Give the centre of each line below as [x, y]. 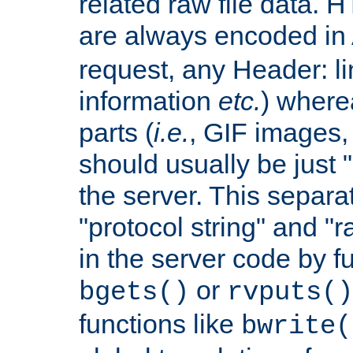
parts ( [116, 132]
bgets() [134, 292]
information [149, 100]
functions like [160, 323]
